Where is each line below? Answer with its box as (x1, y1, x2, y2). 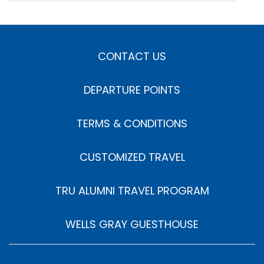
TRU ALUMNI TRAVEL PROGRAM (55, 183, 209, 198)
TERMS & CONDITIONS (77, 116, 187, 131)
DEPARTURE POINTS (84, 82, 180, 97)
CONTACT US (98, 49, 166, 64)
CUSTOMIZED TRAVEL (79, 150, 185, 164)
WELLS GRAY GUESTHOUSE (65, 217, 199, 232)
